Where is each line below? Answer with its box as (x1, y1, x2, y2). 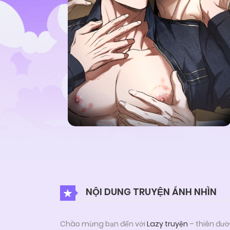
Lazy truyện (147, 219, 188, 229)
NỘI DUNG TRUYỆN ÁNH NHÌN (84, 185, 217, 198)
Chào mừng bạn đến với (60, 219, 147, 229)
